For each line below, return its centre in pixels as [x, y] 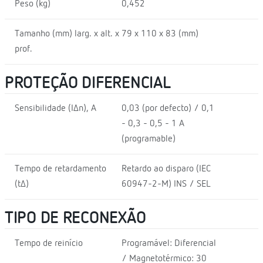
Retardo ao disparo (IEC [166, 169]
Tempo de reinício [49, 243]
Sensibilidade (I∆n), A [55, 108]
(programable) [148, 139]
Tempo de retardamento [60, 169]
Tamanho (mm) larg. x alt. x [67, 34]
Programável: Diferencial [168, 243]
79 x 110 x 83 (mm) [160, 34]
